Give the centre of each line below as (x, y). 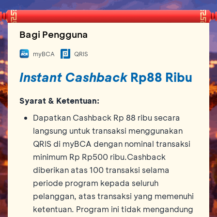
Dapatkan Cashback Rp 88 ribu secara (107, 117)
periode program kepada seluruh (96, 183)
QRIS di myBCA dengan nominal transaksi (112, 143)
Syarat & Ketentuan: (59, 100)
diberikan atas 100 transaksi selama (101, 170)
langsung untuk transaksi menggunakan (108, 130)
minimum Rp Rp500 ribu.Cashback (99, 156)
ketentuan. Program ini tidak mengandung (113, 209)
